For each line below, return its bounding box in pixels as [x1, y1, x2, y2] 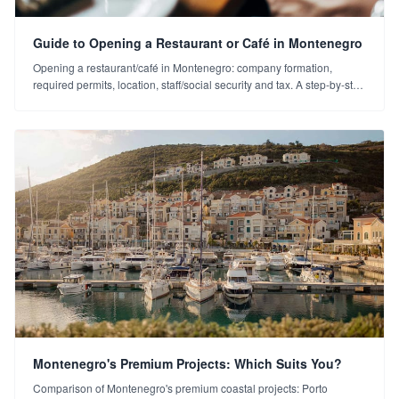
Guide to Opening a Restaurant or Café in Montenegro [33, 33, 362, 52]
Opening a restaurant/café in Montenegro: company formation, [33, 59, 332, 75]
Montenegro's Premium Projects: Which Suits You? [33, 354, 342, 372]
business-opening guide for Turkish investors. [33, 93, 252, 109]
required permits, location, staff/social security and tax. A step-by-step [33, 76, 365, 92]
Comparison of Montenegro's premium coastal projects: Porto [33, 379, 328, 395]
